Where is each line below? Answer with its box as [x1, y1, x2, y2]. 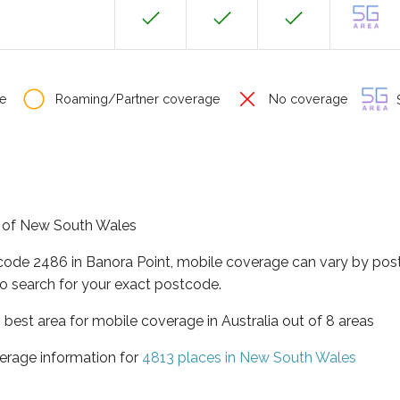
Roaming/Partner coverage [52, 91, 221, 106]
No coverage [265, 91, 348, 106]
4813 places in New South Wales [142, 348, 356, 366]
